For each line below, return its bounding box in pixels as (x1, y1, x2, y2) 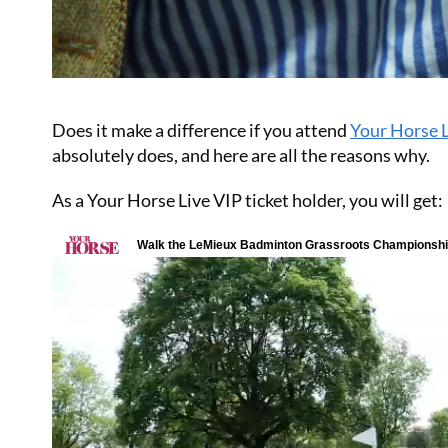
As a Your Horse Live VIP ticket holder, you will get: (52, 188, 443, 211)
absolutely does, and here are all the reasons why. (52, 143, 430, 166)
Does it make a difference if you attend (52, 118, 350, 141)
